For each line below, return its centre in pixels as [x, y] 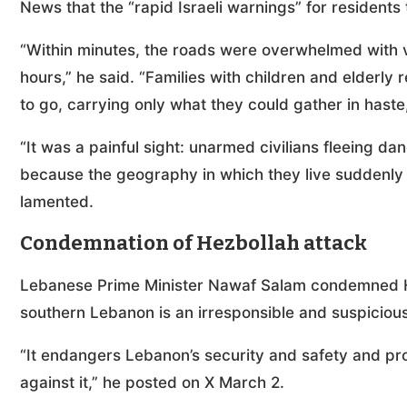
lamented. [57, 201]
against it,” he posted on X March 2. [154, 382]
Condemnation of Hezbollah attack [194, 243]
